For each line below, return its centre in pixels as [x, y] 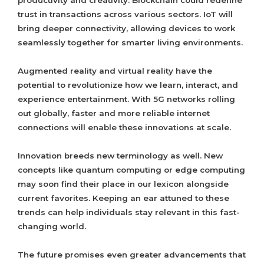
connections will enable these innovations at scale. [124, 128]
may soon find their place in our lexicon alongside [123, 184]
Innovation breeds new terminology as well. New [120, 156]
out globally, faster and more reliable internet [114, 113]
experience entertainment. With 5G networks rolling [126, 99]
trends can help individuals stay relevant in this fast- [129, 212]
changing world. [52, 227]
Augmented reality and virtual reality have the [115, 71]
